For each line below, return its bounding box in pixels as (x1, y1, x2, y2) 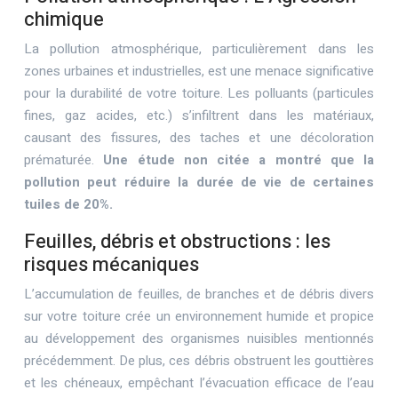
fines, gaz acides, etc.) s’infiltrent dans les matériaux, (24, 106, 374, 125)
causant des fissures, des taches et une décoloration (24, 128, 374, 147)
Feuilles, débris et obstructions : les (24, 227, 330, 256)
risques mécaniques (24, 251, 199, 279)
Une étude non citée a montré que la (103, 150, 374, 170)
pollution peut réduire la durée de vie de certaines (24, 172, 374, 192)
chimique (24, 5, 104, 34)
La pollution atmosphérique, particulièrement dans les (24, 39, 374, 59)
